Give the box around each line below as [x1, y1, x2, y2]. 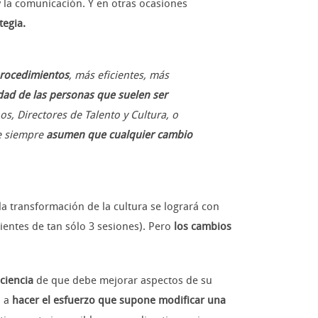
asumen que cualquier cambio [46, 128, 192, 142]
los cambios [174, 220, 231, 234]
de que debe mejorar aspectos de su [33, 274, 212, 287]
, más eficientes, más [69, 69, 169, 82]
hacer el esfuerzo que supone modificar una [12, 294, 226, 307]
